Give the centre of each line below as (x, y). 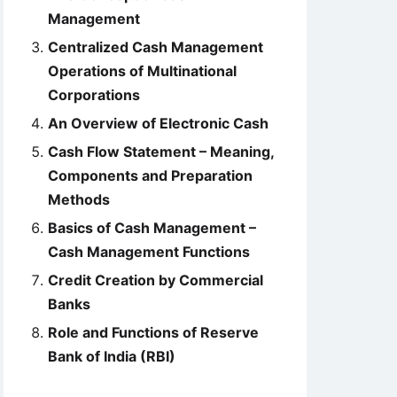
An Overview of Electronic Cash (158, 123)
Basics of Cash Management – (152, 228)
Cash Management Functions (149, 252)
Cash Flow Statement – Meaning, (161, 152)
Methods (79, 199)
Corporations (94, 95)
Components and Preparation (150, 175)
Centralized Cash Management (156, 47)
